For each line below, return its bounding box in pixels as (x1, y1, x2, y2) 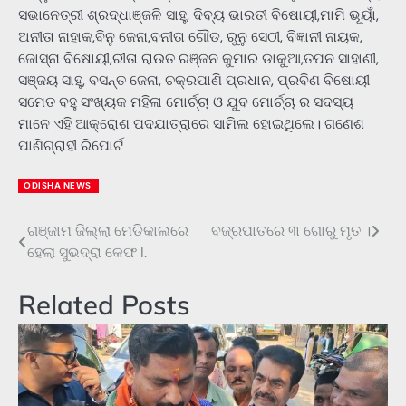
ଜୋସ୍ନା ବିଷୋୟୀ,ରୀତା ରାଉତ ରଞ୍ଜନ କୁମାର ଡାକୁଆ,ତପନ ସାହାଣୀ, (18, 48, 379, 68)
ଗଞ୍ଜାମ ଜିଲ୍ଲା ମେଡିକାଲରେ (27, 220, 188, 240)
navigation (17, 254, 127, 282)
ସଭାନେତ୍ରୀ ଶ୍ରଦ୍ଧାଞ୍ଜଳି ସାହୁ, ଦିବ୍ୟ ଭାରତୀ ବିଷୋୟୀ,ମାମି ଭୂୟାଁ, (18, 5, 379, 24)
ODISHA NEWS (24, 179, 92, 192)
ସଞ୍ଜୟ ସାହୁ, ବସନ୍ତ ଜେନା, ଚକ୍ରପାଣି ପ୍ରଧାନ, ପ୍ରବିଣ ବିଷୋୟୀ (18, 70, 370, 90)
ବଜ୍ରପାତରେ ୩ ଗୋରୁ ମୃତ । (211, 220, 371, 240)
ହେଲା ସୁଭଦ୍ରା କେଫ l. (27, 242, 147, 262)
